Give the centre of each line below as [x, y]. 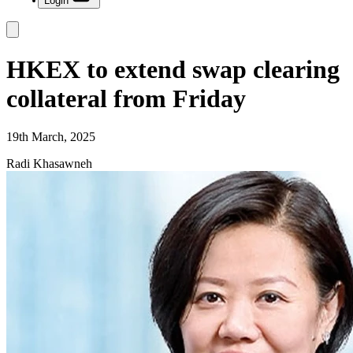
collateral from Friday [126, 98]
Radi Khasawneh [49, 163]
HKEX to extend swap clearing [173, 69]
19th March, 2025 [51, 137]
